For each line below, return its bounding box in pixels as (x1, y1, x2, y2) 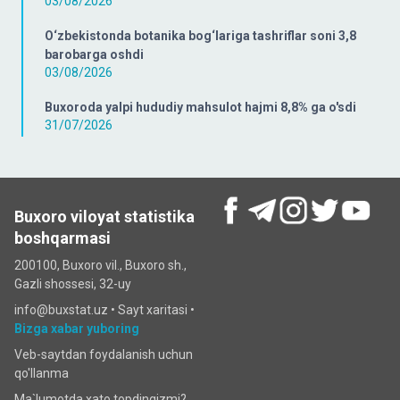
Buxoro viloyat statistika (14, 207, 195, 226)
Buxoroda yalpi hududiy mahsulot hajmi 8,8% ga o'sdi (45, 99, 356, 114)
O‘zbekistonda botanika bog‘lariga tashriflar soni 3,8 (45, 28, 356, 43)
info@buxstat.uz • (14, 303, 118, 317)
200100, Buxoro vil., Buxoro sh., (14, 258, 187, 272)
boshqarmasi (14, 229, 111, 247)
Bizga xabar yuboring (14, 321, 139, 336)
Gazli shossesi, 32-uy (14, 277, 131, 291)
